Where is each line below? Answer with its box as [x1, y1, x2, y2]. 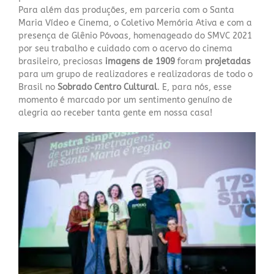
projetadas [202, 56, 251, 67]
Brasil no [18, 82, 57, 92]
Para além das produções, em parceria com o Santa [18, 5, 234, 15]
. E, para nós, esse [157, 82, 232, 92]
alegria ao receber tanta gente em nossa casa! [18, 108, 212, 118]
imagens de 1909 [103, 56, 177, 67]
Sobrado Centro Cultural [57, 82, 157, 92]
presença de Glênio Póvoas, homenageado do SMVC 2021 [18, 31, 252, 41]
